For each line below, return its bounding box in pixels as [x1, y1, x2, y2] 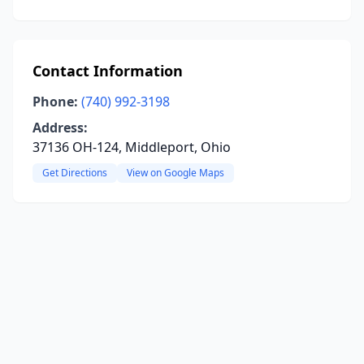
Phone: [32, 93, 78, 110]
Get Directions [42, 166, 107, 180]
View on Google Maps [127, 166, 224, 180]
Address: [32, 119, 88, 136]
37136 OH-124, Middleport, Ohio [32, 138, 231, 156]
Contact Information [32, 61, 183, 80]
